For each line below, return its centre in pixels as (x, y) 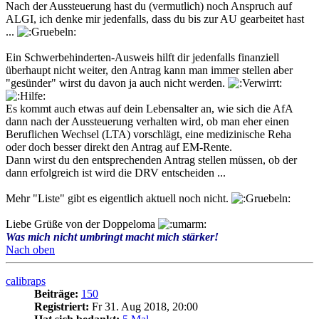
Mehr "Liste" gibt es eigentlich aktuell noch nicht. (119, 199)
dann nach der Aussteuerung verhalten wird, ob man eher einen (147, 122)
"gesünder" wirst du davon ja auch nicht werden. (117, 83)
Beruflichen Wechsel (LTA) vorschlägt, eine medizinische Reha (148, 135)
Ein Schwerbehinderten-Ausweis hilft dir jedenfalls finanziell (142, 58)
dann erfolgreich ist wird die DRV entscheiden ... (116, 173)
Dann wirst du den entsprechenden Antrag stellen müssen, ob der (151, 160)
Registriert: (62, 307)
